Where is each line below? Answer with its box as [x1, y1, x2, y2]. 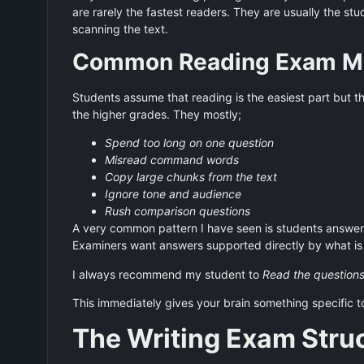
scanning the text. [71, 21, 168, 36]
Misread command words [104, 153, 239, 167]
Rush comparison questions [104, 204, 250, 219]
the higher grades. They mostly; [71, 106, 241, 121]
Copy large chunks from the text [104, 170, 277, 184]
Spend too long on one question [104, 136, 274, 150]
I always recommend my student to [71, 266, 262, 281]
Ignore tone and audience [104, 187, 241, 201]
